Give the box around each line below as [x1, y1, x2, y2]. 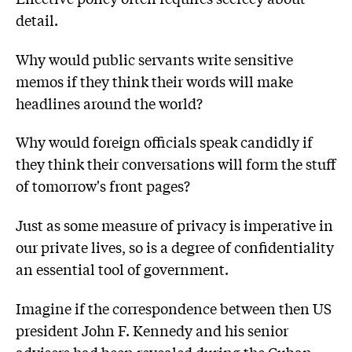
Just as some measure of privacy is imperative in [16, 214, 333, 236]
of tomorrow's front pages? [16, 175, 190, 196]
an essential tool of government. [16, 258, 229, 280]
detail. [16, 9, 58, 31]
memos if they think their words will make [16, 70, 293, 91]
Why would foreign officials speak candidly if [16, 131, 313, 152]
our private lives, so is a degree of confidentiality [16, 236, 334, 258]
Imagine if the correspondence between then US [16, 297, 332, 318]
